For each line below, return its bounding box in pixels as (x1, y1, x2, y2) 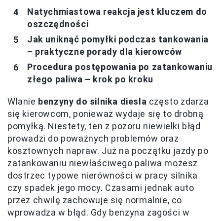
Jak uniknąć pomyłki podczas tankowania (27, 34, 209, 45)
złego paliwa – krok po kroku (27, 74, 153, 85)
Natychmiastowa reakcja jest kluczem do (27, 6, 207, 17)
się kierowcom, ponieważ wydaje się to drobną (7, 109, 204, 119)
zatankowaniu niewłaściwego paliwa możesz (7, 158, 198, 169)
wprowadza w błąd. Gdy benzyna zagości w (7, 207, 190, 218)
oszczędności (27, 19, 89, 30)
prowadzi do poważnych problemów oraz (7, 133, 179, 144)
